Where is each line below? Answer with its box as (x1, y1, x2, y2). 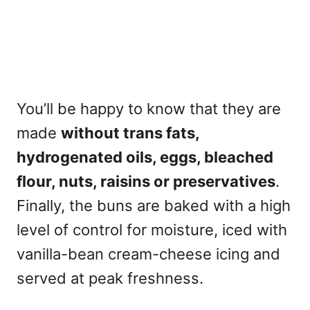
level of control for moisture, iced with (17, 221, 287, 239)
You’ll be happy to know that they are (17, 100, 281, 118)
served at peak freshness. (17, 269, 203, 288)
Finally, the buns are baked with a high (17, 197, 291, 215)
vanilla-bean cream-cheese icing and (17, 245, 280, 264)
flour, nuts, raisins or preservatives (17, 172, 275, 191)
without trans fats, (61, 124, 199, 143)
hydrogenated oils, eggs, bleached (17, 148, 273, 167)
